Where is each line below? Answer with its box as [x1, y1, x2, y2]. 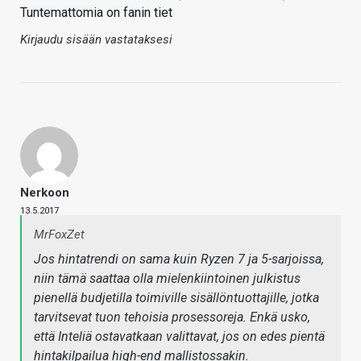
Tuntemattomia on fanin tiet [20, 5, 172, 21]
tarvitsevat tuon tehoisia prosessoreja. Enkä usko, [34, 309, 310, 326]
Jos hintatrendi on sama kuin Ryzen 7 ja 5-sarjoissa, [34, 251, 324, 268]
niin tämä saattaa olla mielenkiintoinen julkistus [34, 271, 301, 287]
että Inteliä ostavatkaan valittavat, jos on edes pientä [34, 329, 325, 345]
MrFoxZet [34, 227, 85, 243]
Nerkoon [20, 185, 69, 201]
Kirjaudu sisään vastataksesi [20, 32, 172, 48]
